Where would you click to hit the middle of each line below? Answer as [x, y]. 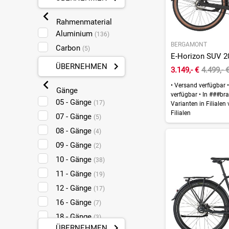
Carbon [69, 48]
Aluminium [75, 33]
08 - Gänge [74, 131]
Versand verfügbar [200, 85]
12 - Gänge [74, 188]
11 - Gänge [74, 174]
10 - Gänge [74, 159]
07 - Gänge [74, 116]
